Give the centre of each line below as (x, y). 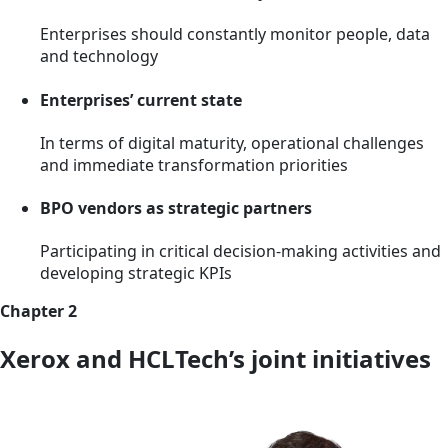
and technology (99, 56)
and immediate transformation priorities (194, 164)
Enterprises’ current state (141, 99)
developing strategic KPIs (136, 273)
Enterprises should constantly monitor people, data (235, 34)
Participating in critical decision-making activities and (240, 251)
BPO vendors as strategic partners (176, 208)
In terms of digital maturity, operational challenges (232, 142)
